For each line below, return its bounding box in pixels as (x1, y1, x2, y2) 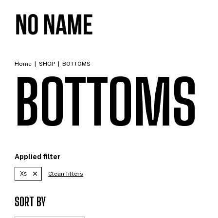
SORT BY (15, 195, 46, 209)
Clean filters (48, 170, 83, 177)
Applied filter (15, 153, 60, 161)
